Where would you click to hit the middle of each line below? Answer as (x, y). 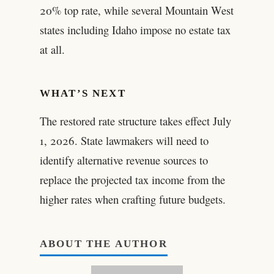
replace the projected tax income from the (132, 180)
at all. (52, 49)
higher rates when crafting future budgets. (132, 199)
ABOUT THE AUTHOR (103, 243)
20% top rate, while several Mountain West (136, 10)
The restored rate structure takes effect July (135, 121)
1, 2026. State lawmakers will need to (124, 141)
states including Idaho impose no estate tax (135, 29)
